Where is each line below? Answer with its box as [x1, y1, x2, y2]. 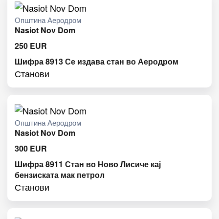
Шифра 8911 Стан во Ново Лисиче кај [15, 158, 161, 170]
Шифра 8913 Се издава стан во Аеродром [15, 55, 178, 67]
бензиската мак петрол [15, 169, 105, 181]
